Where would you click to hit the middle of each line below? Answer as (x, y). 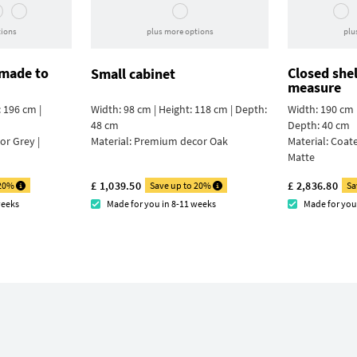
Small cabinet (133, 74)
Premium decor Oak (181, 141)
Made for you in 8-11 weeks (161, 204)
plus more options (180, 31)
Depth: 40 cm (319, 126)
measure (314, 88)
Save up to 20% (182, 186)
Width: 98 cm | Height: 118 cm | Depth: (179, 110)
